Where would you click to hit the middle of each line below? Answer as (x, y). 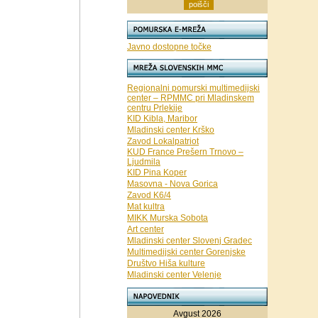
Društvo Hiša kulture (166, 263)
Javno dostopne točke (169, 47)
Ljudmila (144, 162)
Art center (146, 229)
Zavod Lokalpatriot (163, 141)
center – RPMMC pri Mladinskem (191, 98)
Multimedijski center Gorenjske (186, 252)
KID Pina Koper (157, 172)
